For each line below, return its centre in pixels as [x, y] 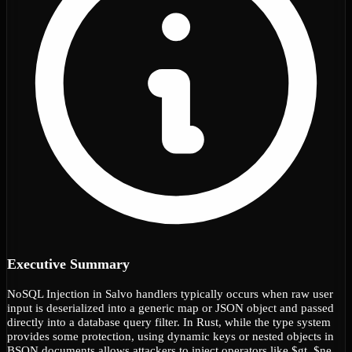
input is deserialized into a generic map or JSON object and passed [170, 307]
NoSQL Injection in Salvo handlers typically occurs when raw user [170, 293]
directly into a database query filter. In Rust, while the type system [169, 321]
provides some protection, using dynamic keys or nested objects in [170, 335]
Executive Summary [68, 264]
